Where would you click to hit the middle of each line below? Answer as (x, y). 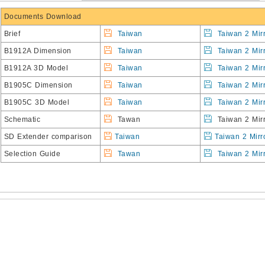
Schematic (22, 119)
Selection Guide (32, 154)
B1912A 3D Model (36, 68)
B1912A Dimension (38, 51)
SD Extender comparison (48, 137)
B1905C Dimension (38, 85)
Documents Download (43, 17)
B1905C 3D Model (36, 102)
